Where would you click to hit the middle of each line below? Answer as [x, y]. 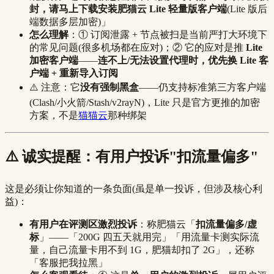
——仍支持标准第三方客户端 [202, 87]
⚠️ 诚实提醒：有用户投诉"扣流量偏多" [131, 156]
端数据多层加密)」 [70, 22]
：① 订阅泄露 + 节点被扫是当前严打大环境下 [168, 35]
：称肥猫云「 [166, 224]
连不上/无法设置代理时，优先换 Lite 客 [183, 61]
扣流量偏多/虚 [226, 224]
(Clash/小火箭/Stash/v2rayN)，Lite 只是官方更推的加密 [145, 103]
